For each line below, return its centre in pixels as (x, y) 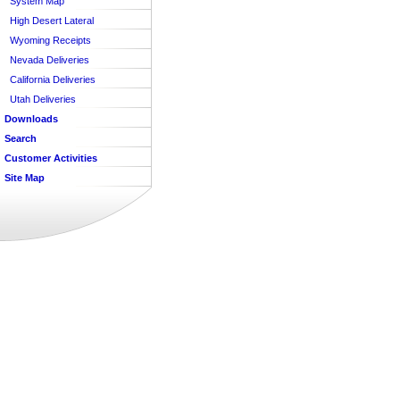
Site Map (25, 178)
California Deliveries (53, 79)
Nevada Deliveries (50, 60)
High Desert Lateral (52, 21)
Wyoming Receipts (50, 40)
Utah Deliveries (43, 99)
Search (21, 138)
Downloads (31, 119)
